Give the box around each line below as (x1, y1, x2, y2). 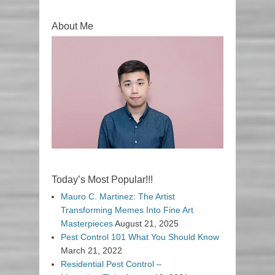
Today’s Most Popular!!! (52, 174, 153, 185)
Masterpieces (61, 219, 113, 229)
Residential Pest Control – (61, 259, 161, 269)
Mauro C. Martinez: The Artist (61, 192, 175, 202)
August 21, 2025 (115, 219, 179, 229)
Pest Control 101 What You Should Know (61, 232, 219, 242)
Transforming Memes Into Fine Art (61, 205, 193, 215)
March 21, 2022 (61, 246, 122, 256)
